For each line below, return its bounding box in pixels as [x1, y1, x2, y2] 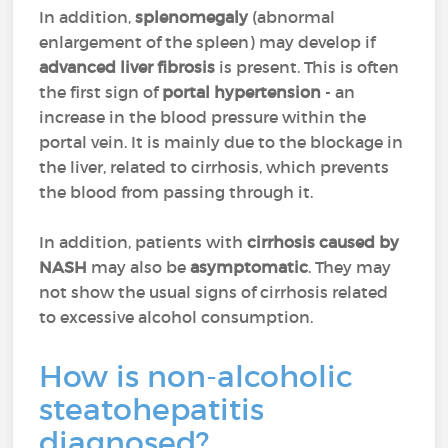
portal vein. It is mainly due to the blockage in [39, 132, 404, 152]
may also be [87, 257, 191, 277]
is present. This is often [215, 57, 400, 77]
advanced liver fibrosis [39, 57, 216, 77]
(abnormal [252, 7, 336, 27]
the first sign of [39, 82, 163, 102]
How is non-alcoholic [39, 358, 354, 395]
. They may [308, 257, 392, 277]
